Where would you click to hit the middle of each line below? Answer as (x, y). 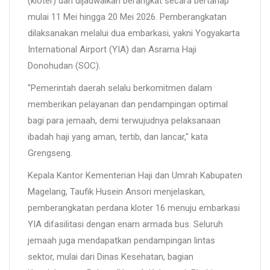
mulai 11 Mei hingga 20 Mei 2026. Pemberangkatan (127, 17)
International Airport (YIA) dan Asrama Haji (112, 50)
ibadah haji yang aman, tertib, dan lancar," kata (118, 137)
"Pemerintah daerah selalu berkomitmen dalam (120, 88)
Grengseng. (50, 153)
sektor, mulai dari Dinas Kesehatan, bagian (111, 257)
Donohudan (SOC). (64, 66)
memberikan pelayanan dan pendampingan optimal (128, 105)
